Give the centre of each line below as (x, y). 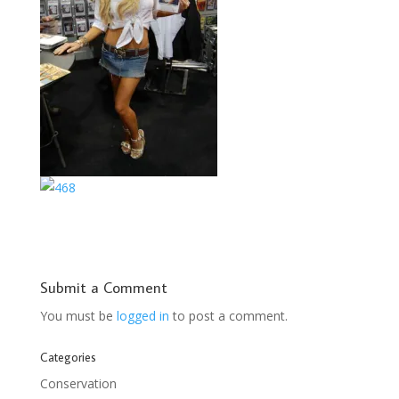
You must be (78, 316)
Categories (68, 357)
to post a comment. (228, 316)
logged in (142, 316)
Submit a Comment (103, 288)
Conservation (78, 383)
